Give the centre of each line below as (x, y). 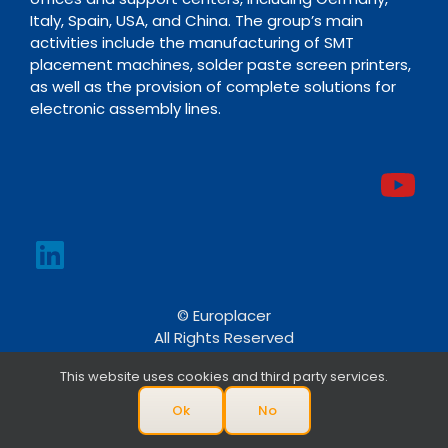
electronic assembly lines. (127, 108)
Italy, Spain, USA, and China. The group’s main (196, 20)
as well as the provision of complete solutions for (212, 86)
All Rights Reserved (224, 337)
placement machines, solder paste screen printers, (220, 64)
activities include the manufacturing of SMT (191, 42)
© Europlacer (224, 315)
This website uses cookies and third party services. (224, 376)
